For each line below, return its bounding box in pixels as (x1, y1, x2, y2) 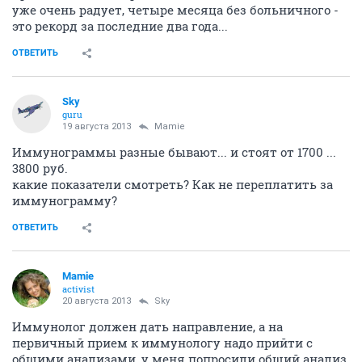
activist (62, 283, 95, 295)
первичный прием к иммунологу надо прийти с (12, 335, 313, 351)
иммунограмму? (12, 192, 117, 208)
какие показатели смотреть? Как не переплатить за (12, 176, 333, 192)
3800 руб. (12, 160, 68, 176)
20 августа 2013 (62, 296, 131, 306)
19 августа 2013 (62, 121, 131, 132)
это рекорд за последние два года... (12, 18, 228, 34)
